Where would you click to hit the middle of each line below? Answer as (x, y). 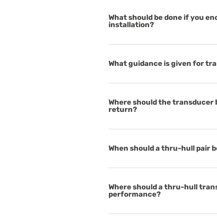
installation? (131, 25)
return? (123, 110)
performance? (135, 194)
